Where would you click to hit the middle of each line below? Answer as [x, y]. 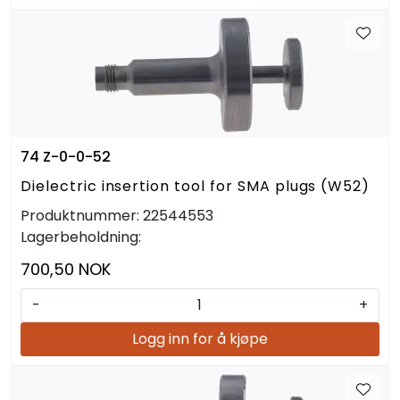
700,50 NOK [66, 269]
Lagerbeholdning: [81, 237]
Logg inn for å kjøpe [200, 338]
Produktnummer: [80, 215]
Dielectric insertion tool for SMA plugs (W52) [196, 186]
